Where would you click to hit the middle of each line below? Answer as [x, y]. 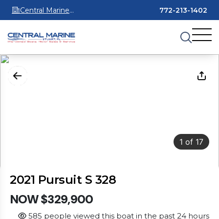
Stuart [31, 22]
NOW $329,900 [52, 199]
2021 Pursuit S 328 [63, 180]
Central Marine [45, 10]
